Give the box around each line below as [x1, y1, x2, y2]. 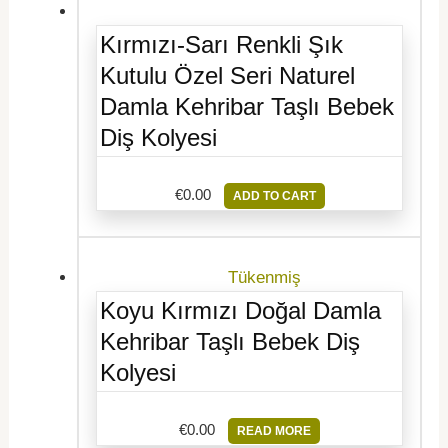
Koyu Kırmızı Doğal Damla [100, 296, 382, 324]
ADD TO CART [232, 188, 316, 203]
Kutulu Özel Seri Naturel [100, 61, 356, 89]
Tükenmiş [227, 267, 301, 287]
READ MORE [237, 423, 311, 438]
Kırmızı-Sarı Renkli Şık [100, 30, 344, 58]
